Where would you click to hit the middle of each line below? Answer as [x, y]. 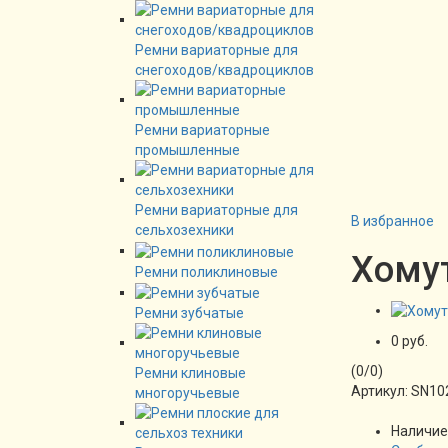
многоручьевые [187, 392]
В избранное [392, 221]
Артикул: [381, 391]
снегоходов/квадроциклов [224, 70]
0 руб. [409, 341]
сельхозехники [184, 230]
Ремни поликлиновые [206, 271]
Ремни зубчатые [189, 312]
